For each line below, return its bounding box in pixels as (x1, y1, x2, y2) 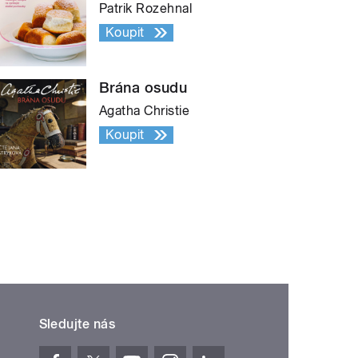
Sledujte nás (38, 316, 116, 332)
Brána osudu (99, 79, 188, 97)
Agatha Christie (99, 103, 190, 119)
